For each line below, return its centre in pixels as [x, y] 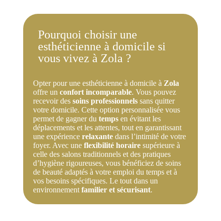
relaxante [97, 136]
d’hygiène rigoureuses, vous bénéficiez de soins [107, 163]
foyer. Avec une [58, 145]
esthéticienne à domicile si [102, 46]
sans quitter [156, 101]
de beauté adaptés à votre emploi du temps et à [105, 172]
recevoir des [53, 101]
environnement [57, 189]
